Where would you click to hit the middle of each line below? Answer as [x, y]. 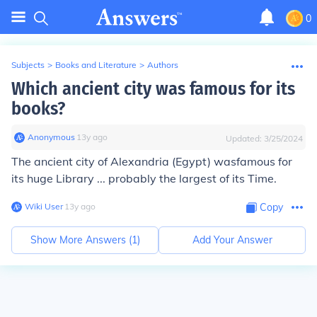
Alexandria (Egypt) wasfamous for [201, 161]
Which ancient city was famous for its [153, 89]
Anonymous [51, 137]
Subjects [28, 65]
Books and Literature [96, 65]
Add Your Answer [232, 240]
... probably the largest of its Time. [185, 178]
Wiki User [44, 206]
